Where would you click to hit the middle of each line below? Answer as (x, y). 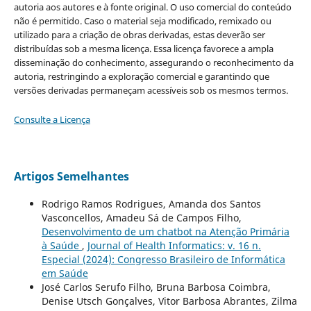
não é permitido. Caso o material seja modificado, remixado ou (142, 20)
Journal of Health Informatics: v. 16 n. (174, 245)
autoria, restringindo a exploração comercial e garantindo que (141, 76)
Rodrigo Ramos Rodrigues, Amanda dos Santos (151, 203)
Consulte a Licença (52, 119)
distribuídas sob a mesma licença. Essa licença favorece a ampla (143, 48)
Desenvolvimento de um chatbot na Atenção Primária (165, 231)
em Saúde (65, 273)
